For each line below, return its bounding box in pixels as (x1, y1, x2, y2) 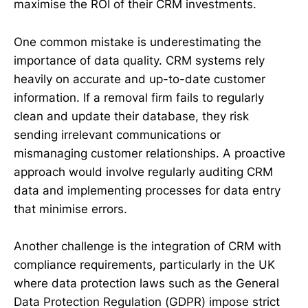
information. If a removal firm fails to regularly (14, 90, 264, 104)
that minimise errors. (14, 201, 127, 216)
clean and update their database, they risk (14, 109, 249, 123)
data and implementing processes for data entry (14, 183, 280, 197)
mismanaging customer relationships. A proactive (14, 146, 285, 160)
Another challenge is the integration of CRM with (14, 239, 281, 253)
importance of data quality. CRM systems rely (14, 53, 265, 67)
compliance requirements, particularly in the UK (14, 257, 275, 272)
